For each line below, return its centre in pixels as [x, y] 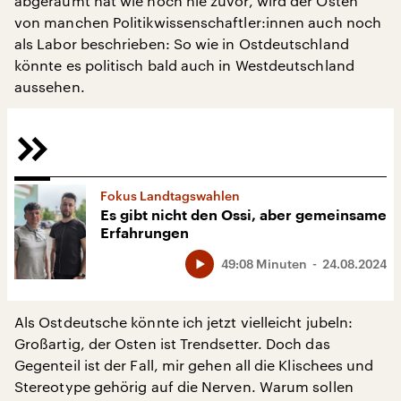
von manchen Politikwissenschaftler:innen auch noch [198, 22]
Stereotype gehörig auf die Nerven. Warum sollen [184, 387]
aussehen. [50, 86]
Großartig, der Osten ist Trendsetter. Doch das [172, 344]
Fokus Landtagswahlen [170, 196]
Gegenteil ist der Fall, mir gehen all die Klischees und [194, 365]
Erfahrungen [145, 234]
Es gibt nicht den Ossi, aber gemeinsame [243, 216]
